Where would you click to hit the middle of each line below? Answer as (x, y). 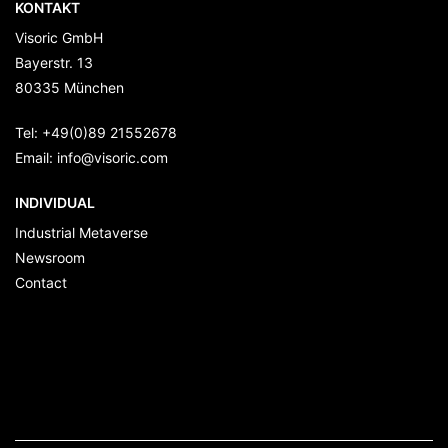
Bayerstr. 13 (54, 63)
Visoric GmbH (59, 38)
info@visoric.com (112, 158)
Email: (36, 158)
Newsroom (50, 258)
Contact (41, 283)
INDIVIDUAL (55, 203)
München (94, 88)
